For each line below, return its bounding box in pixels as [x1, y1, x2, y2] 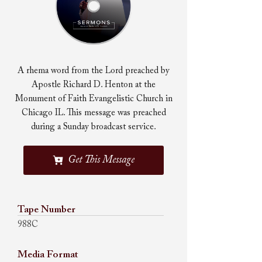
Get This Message [68, 155, 135, 166]
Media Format [18, 250, 78, 260]
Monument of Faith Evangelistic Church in [15, 95, 173, 104]
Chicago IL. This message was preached [21, 109, 166, 118]
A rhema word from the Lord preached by [18, 67, 170, 75]
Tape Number [18, 205, 75, 215]
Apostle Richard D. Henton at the [32, 81, 156, 89]
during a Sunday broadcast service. [31, 123, 156, 132]
